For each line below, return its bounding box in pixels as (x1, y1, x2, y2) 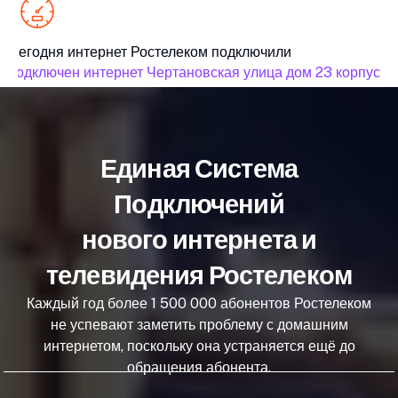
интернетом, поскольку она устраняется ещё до (43, 338, 355, 355)
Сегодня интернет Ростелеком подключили (4, 44, 289, 61)
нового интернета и (81, 225, 317, 255)
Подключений (114, 189, 284, 219)
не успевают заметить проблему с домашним (50, 316, 348, 334)
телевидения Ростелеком (45, 260, 353, 291)
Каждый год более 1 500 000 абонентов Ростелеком (27, 295, 371, 313)
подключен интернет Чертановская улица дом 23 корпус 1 (4, 64, 386, 82)
